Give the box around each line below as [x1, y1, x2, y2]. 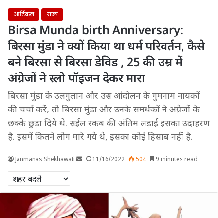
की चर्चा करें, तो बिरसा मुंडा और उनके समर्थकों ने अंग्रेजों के [8, 105, 200, 116]
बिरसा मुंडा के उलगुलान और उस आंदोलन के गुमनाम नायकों [8, 91, 200, 102]
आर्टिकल [13, 10, 34, 18]
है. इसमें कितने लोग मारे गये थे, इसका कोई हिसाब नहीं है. [8, 132, 193, 143]
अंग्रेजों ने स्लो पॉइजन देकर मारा [8, 72, 145, 87]
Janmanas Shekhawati [15, 156, 75, 163]
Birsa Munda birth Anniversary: [8, 23, 184, 39]
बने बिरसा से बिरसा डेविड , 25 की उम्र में [8, 55, 182, 71]
